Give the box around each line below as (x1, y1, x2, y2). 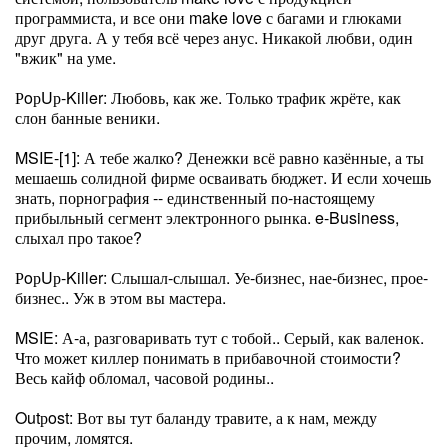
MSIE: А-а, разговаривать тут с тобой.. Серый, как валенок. (15, 326, 424, 349)
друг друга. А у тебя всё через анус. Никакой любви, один (15, 26, 413, 49)
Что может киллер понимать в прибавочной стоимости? (15, 346, 401, 369)
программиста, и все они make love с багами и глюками (15, 6, 402, 29)
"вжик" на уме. (15, 46, 116, 69)
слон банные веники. (15, 106, 160, 129)
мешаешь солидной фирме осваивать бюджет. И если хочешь (15, 166, 431, 189)
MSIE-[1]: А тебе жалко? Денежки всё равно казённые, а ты (15, 146, 424, 169)
